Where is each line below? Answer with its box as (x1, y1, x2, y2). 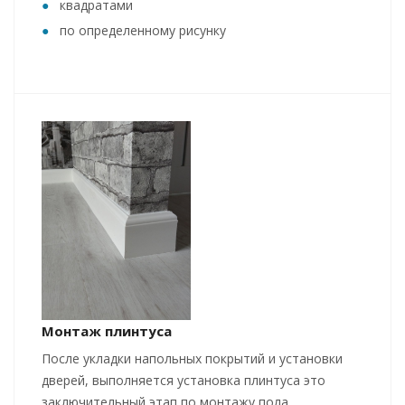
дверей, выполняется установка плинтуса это (42, 372, 325, 390)
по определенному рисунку (60, 22, 226, 40)
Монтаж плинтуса (42, 322, 172, 341)
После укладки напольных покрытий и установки (42, 350, 343, 368)
